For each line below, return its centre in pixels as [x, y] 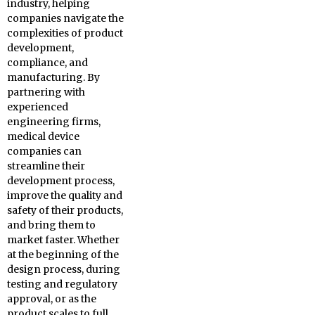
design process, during [64, 269]
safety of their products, [65, 210]
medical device [43, 136]
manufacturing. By [53, 77]
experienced [38, 107]
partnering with [46, 92]
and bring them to [51, 225]
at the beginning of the [63, 255]
